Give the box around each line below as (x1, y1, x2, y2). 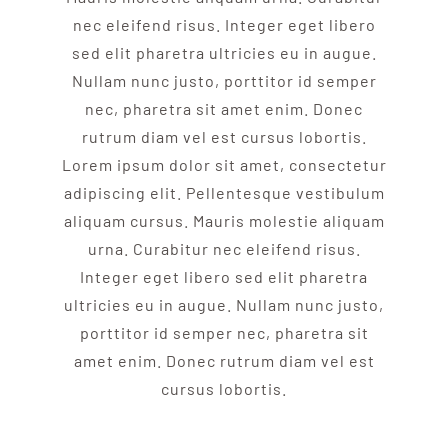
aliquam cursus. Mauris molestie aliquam (63, 211, 385, 231)
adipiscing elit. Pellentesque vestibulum (63, 183, 385, 203)
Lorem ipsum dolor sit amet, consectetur (61, 155, 387, 175)
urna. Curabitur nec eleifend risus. (87, 239, 361, 259)
